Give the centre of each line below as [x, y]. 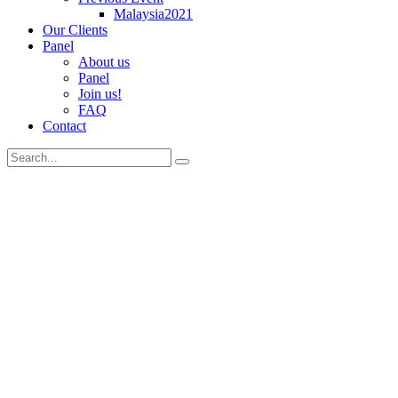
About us [104, 62]
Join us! [100, 94]
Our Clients [75, 30]
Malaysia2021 [153, 14]
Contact [64, 126]
